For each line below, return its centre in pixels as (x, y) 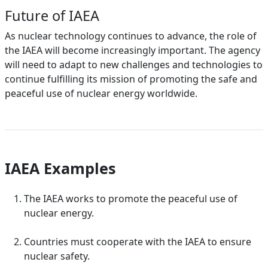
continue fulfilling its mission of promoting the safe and (131, 79)
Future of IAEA (52, 16)
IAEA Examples (60, 168)
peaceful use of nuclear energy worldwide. (101, 93)
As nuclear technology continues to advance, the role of (131, 36)
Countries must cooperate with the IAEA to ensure (138, 242)
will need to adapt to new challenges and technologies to (134, 65)
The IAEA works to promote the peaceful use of (131, 199)
